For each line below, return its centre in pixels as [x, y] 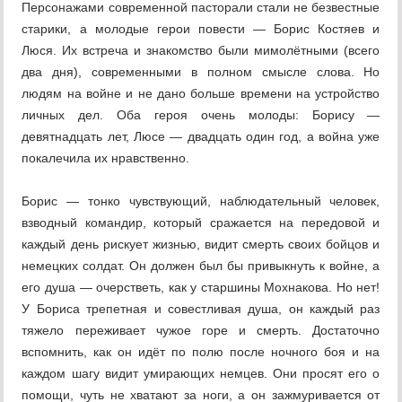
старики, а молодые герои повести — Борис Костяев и [201, 29]
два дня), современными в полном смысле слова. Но [201, 72]
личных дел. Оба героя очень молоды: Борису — [201, 115]
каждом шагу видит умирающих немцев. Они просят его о [201, 374]
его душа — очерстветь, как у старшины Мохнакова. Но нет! [201, 288]
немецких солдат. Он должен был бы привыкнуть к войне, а [201, 266]
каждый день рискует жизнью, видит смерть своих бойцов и [201, 245]
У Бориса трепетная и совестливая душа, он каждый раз [201, 309]
